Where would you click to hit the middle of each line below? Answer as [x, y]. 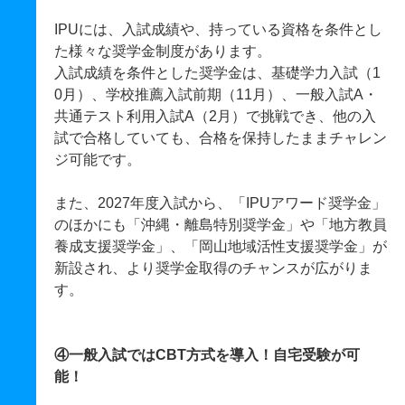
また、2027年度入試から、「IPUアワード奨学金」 [220, 203]
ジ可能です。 [98, 160]
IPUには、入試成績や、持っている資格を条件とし [218, 29]
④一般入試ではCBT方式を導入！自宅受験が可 [207, 355]
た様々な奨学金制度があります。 [163, 51]
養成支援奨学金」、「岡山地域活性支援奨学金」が [221, 246]
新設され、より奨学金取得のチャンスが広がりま [213, 268]
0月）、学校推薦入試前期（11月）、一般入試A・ [216, 94]
